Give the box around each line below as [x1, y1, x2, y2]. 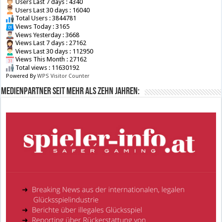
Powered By [6, 73, 38, 80]
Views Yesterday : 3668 [14, 31, 80, 39]
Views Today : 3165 [14, 23, 70, 30]
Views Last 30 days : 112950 [14, 47, 94, 55]
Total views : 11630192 [14, 63, 80, 71]
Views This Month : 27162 [14, 55, 87, 63]
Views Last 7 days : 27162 [14, 39, 87, 47]
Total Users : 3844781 [14, 14, 77, 22]
